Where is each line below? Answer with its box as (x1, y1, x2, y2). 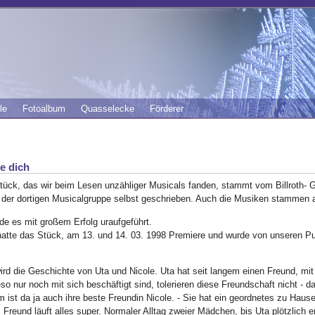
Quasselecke (80, 103, 134, 114)
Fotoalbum (22, 103, 65, 114)
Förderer (149, 103, 184, 114)
